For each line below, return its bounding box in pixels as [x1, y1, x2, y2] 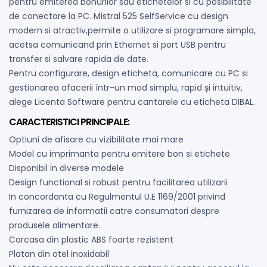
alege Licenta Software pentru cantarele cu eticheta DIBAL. [9, 95, 255, 108]
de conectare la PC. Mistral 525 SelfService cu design [9, 10, 228, 22]
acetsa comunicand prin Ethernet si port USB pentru [9, 38, 226, 51]
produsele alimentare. [9, 219, 100, 231]
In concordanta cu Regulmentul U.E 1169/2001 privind [9, 190, 225, 203]
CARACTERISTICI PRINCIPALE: [9, 114, 129, 129]
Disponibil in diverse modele [9, 162, 124, 174]
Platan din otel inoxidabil [9, 247, 109, 260]
